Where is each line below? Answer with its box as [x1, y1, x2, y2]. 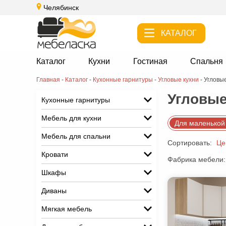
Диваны [41, 187, 67, 195]
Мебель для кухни [41, 114, 101, 122]
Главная [36, 76, 60, 83]
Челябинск [43, 4, 79, 12]
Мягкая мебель [41, 205, 92, 213]
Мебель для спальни [41, 132, 110, 140]
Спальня [190, 57, 223, 66]
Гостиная [133, 57, 167, 66]
